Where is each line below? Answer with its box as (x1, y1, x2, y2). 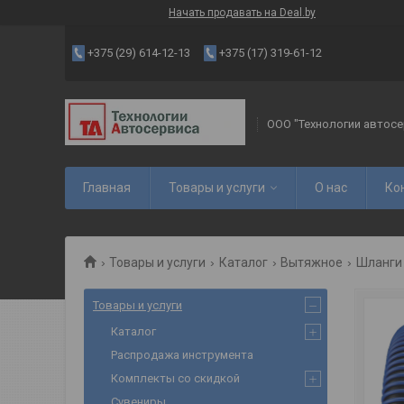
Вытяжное (280, 255, 344, 270)
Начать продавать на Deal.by (169, 6, 316, 19)
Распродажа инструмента (111, 348, 253, 362)
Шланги (355, 255, 402, 270)
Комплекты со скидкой (111, 372, 240, 385)
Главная (83, 180, 131, 195)
